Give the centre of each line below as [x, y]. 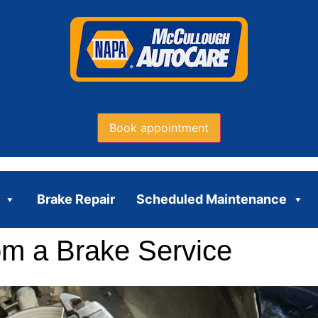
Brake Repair [76, 199]
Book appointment [159, 127]
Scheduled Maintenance [211, 199]
